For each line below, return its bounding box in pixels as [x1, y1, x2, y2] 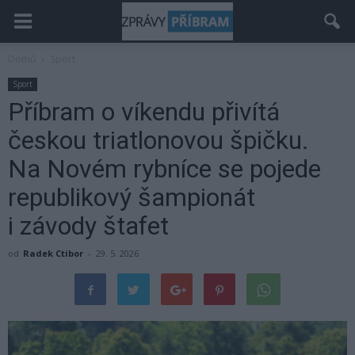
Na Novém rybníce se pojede [8, 154, 321, 184]
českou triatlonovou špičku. [8, 125, 309, 155]
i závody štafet [8, 211, 169, 241]
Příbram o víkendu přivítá [8, 97, 280, 127]
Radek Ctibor [23, 247, 83, 259]
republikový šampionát [8, 182, 255, 212]
